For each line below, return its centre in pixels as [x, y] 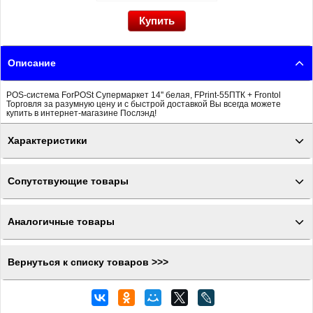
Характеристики [48, 141]
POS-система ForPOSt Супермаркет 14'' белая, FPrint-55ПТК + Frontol [144, 95]
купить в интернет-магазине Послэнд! [81, 113]
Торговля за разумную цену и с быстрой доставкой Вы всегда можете [144, 104]
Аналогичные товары [61, 222]
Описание [32, 63]
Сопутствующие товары [68, 181]
